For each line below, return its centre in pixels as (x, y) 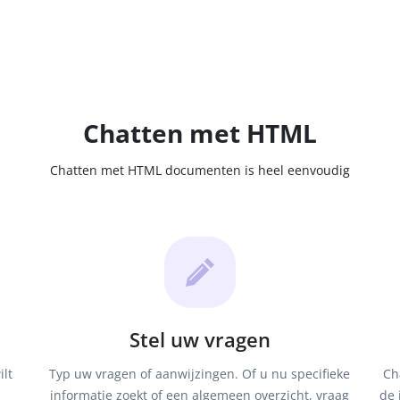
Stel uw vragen (200, 339)
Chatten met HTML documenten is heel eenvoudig (200, 170)
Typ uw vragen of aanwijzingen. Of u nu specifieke (200, 374)
